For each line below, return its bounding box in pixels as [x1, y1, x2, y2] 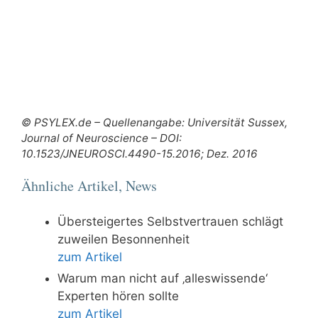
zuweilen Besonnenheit [57, 231, 190, 246]
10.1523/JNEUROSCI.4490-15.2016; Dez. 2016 [21, 146, 258, 160]
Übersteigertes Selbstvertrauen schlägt [57, 214, 283, 229]
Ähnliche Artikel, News [21, 176, 157, 196]
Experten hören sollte [57, 288, 179, 303]
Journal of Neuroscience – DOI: [21, 131, 182, 145]
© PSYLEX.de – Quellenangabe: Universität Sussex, [21, 115, 287, 129]
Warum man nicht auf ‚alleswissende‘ [57, 270, 268, 285]
